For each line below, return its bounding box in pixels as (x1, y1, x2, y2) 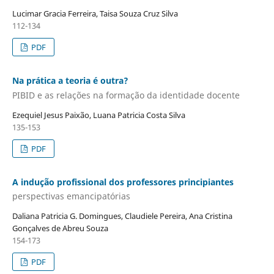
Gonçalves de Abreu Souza (12, 223, 108, 234)
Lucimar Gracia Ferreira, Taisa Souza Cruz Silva (12, 8, 178, 20)
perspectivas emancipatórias (12, 190, 130, 202)
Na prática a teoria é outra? (12, 75, 128, 87)
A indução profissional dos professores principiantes (12, 176, 234, 188)
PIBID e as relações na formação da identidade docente (12, 89, 240, 101)
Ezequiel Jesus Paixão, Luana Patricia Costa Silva (12, 109, 185, 120)
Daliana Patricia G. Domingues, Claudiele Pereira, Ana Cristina (12, 210, 232, 222)
